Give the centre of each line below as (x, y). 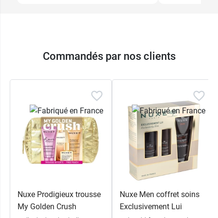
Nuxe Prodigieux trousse (59, 194)
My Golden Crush (47, 206)
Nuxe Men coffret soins (160, 194)
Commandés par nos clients (109, 56)
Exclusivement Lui (151, 206)
